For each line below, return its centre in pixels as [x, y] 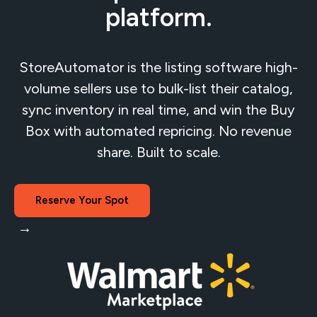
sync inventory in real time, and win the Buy [158, 110]
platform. [158, 17]
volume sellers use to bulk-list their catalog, [158, 88]
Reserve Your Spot [82, 200]
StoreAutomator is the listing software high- [158, 67]
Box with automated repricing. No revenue [158, 131]
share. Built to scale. [158, 152]
